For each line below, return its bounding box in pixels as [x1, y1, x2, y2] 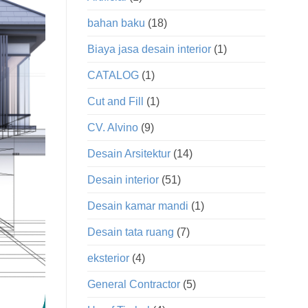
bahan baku [87, 17, 145, 30]
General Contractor [87, 278, 180, 291]
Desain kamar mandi [87, 200, 188, 212]
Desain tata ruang [87, 226, 174, 239]
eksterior [87, 252, 129, 265]
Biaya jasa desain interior [87, 43, 211, 56]
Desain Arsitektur [87, 148, 170, 160]
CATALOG [87, 69, 139, 82]
